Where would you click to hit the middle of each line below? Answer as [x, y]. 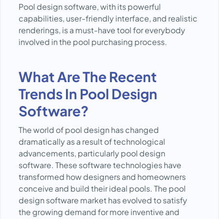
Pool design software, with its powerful [90, 7]
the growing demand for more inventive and [99, 212]
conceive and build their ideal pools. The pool [102, 188]
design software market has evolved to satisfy [103, 200]
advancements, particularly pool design [92, 153]
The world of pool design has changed [89, 130]
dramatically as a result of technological [92, 142]
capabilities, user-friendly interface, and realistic [108, 18]
